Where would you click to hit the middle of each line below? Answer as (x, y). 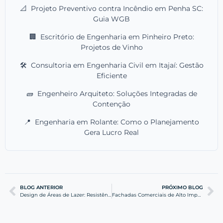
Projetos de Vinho (111, 48)
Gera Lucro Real (111, 133)
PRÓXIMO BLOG (182, 188)
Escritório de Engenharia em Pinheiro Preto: (116, 37)
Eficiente (111, 76)
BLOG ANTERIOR (41, 188)
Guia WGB (111, 19)
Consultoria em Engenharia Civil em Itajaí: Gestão (116, 65)
